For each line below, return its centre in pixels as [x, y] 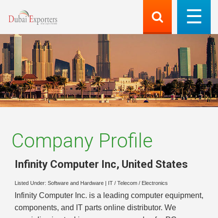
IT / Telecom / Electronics [138, 183]
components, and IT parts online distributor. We [95, 208]
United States [155, 164]
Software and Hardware [76, 183]
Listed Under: [31, 183]
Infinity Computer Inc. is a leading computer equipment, [109, 196]
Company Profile [82, 141]
